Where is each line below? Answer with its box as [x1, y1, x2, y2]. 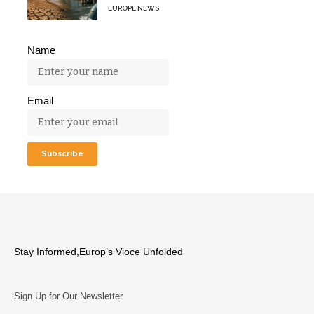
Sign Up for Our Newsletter [14, 291, 123, 302]
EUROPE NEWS [108, 4, 159, 13]
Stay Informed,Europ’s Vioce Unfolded [14, 247, 183, 258]
